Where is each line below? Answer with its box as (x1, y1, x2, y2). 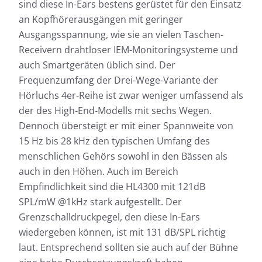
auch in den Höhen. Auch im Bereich (19, 165, 178, 178)
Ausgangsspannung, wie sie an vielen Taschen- (19, 28, 223, 42)
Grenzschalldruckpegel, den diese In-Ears (19, 211, 200, 224)
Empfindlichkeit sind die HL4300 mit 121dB (19, 180, 205, 194)
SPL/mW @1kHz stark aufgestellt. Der (19, 195, 182, 209)
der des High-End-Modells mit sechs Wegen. (19, 104, 212, 118)
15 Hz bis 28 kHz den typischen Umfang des (19, 135, 210, 148)
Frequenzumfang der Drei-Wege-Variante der (19, 74, 218, 87)
